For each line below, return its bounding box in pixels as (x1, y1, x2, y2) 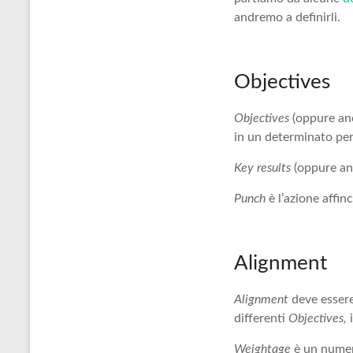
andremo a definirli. (234, 11, 340, 24)
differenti (234, 312, 288, 325)
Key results (234, 162, 291, 174)
